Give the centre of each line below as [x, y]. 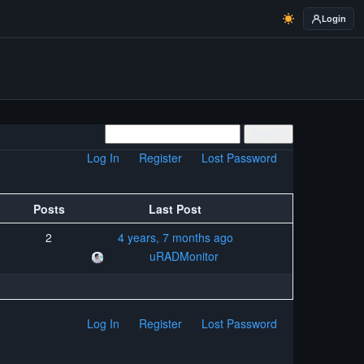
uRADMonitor [184, 256]
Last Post [175, 209]
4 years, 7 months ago [175, 237]
